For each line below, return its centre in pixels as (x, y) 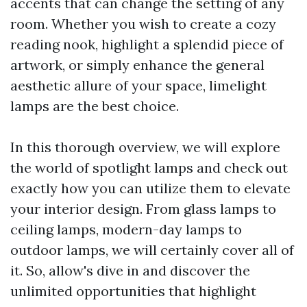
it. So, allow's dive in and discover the (130, 271)
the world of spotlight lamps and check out (149, 168)
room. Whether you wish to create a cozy (143, 24)
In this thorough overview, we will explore (145, 147)
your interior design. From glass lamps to (143, 209)
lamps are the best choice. (95, 106)
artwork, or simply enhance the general (137, 65)
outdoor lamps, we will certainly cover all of (152, 250)
